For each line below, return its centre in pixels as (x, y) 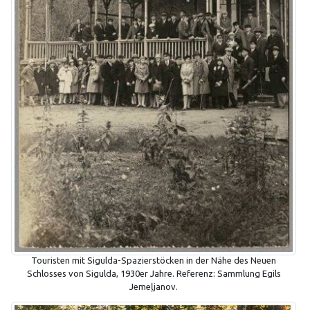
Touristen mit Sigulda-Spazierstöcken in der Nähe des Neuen (154, 261)
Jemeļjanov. (154, 287)
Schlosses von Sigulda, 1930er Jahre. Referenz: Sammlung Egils (154, 274)
